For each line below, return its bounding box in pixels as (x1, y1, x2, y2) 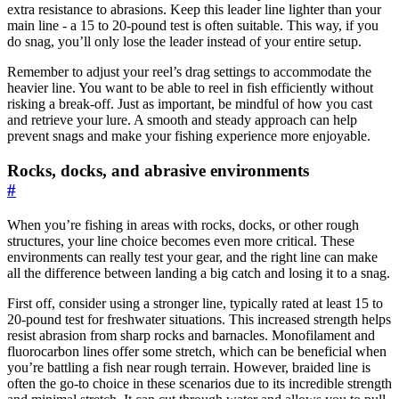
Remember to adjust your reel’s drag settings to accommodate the (7, 64, 371, 80)
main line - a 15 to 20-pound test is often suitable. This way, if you (7, 18, 379, 34)
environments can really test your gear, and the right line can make (7, 248, 378, 265)
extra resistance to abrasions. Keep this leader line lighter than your (7, 2, 381, 18)
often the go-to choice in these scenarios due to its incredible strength (7, 375, 392, 391)
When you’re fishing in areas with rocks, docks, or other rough (7, 216, 359, 232)
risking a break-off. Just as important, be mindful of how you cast (7, 96, 372, 112)
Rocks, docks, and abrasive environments (7, 161, 309, 181)
